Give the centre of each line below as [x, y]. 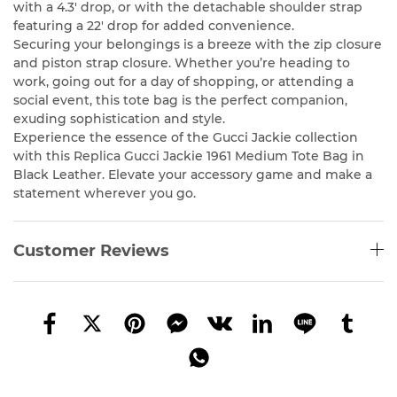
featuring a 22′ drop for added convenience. [154, 26]
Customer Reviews [91, 251]
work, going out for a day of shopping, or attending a [183, 82]
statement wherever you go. [105, 194]
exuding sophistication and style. [119, 119]
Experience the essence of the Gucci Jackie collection [186, 138]
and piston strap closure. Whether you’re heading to [182, 63]
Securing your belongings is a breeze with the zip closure [198, 45]
